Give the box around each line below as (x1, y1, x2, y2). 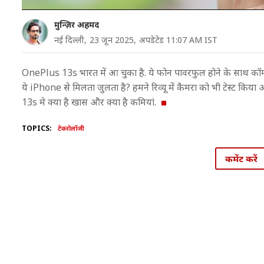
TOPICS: (22, 123, 52, 133)
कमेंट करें (225, 153, 258, 164)
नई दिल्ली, (54, 34, 87, 45)
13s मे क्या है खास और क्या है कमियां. (22, 95, 159, 108)
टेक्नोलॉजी (58, 124, 84, 133)
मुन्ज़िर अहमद (54, 19, 99, 30)
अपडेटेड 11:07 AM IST (139, 34, 217, 45)
